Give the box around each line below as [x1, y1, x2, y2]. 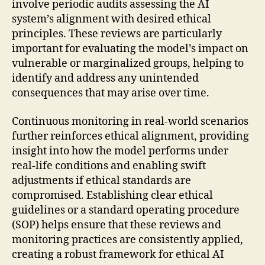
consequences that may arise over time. [12, 86, 209, 101]
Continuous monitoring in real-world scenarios [12, 114, 248, 128]
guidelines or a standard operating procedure [12, 203, 240, 217]
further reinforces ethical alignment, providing [12, 129, 249, 143]
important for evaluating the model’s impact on [12, 42, 248, 56]
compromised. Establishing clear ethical [12, 188, 213, 202]
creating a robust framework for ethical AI [12, 247, 224, 261]
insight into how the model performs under [12, 144, 228, 158]
